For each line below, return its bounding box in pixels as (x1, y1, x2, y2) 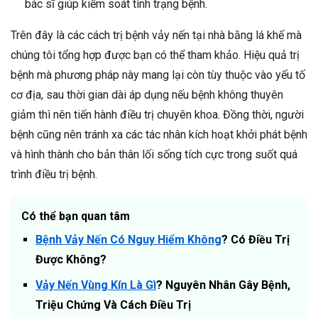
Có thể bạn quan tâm (21, 209, 130, 224)
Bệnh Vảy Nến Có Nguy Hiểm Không (35, 233, 221, 247)
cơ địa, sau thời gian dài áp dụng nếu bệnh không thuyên (11, 88, 283, 102)
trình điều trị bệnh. (11, 168, 97, 182)
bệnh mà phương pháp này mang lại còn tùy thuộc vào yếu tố (11, 68, 305, 82)
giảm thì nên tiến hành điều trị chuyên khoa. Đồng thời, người (11, 108, 304, 122)
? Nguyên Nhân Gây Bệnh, (156, 278, 290, 292)
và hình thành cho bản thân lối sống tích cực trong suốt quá (11, 148, 297, 162)
